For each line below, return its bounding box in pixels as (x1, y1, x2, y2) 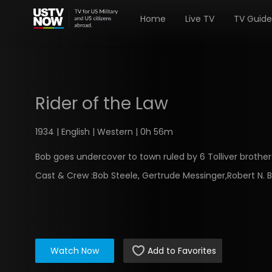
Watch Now (50, 245, 99, 257)
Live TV (185, 12, 214, 25)
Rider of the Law (35, 92, 168, 115)
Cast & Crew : (35, 169, 93, 182)
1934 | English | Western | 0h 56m (35, 126, 173, 138)
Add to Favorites (148, 245, 216, 257)
